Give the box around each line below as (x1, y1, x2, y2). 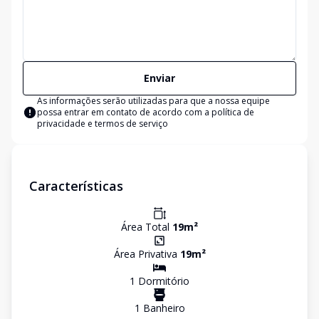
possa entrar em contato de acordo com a (37, 106, 211, 118)
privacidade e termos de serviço (37, 117, 168, 130)
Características (29, 177, 123, 194)
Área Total (121, 220, 172, 234)
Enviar (144, 71, 175, 85)
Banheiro (140, 301, 185, 315)
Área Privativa (113, 247, 180, 261)
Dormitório (135, 274, 189, 288)
